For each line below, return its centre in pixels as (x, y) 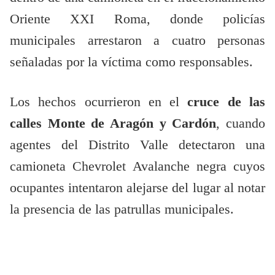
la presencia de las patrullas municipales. (122, 210)
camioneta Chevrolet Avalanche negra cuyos (137, 167)
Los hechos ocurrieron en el (99, 102)
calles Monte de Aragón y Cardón (113, 124)
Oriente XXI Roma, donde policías (137, 19)
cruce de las (227, 102)
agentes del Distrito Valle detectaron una (137, 145)
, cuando (241, 124)
